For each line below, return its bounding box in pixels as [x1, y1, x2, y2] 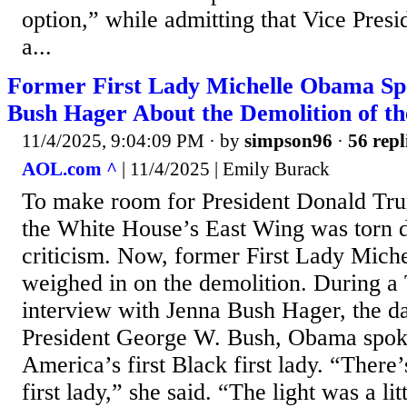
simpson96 [244, 129, 333, 152]
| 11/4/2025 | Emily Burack [117, 158, 330, 181]
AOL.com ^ [22, 158, 117, 181]
